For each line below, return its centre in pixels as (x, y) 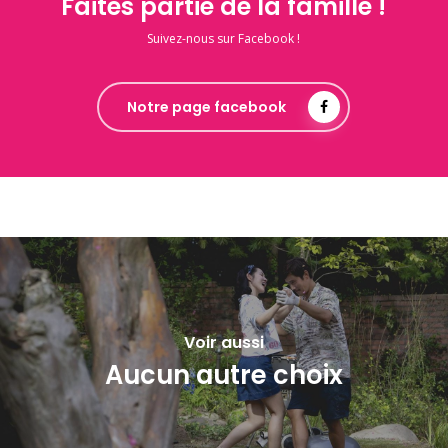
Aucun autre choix (224, 374)
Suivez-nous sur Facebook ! (224, 39)
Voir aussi (224, 342)
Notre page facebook (207, 107)
